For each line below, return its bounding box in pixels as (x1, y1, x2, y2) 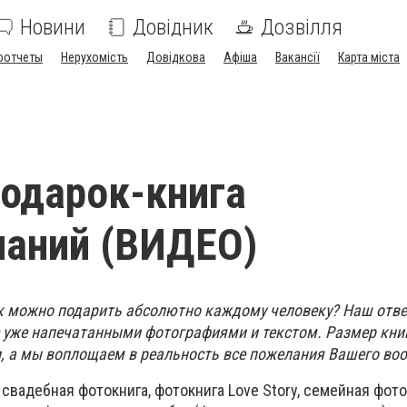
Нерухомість (61, 50, 128, 65)
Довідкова (146, 50, 205, 65)
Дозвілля (261, 15, 342, 40)
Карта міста (338, 50, 400, 65)
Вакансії (275, 50, 320, 65)
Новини (20, 15, 85, 40)
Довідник (133, 15, 213, 40)
